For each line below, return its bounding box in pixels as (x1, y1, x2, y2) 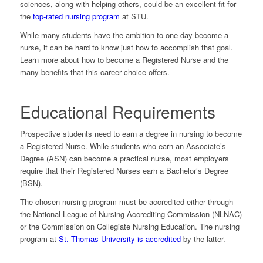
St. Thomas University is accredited (58, 233, 181, 245)
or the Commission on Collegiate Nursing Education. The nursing (19, 221, 240, 232)
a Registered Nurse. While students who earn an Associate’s (19, 140, 226, 152)
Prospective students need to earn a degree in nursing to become (19, 128, 242, 140)
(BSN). (19, 177, 45, 189)
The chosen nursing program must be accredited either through (19, 196, 233, 208)
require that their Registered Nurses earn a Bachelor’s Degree (19, 165, 228, 177)
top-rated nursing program (32, 11, 120, 22)
